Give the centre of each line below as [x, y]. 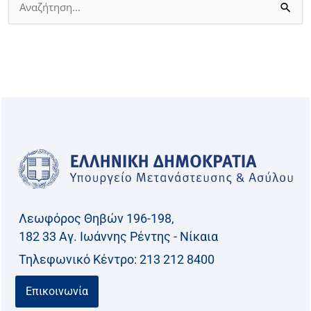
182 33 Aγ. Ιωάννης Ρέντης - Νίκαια [118, 236]
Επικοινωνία [57, 291]
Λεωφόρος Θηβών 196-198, [96, 218]
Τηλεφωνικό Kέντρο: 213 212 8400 [117, 259]
